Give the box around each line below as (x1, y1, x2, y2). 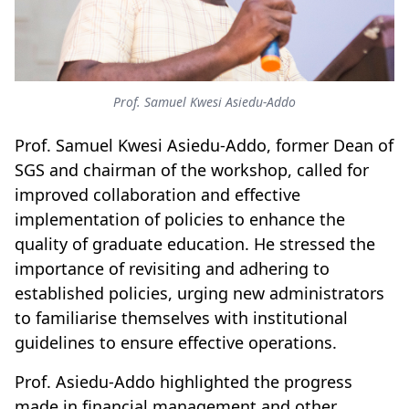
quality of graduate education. (15, 232, 249, 255)
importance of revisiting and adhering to (15, 257, 330, 279)
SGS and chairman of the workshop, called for (15, 158, 369, 181)
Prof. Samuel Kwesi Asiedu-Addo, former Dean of (15, 133, 393, 156)
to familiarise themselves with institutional (15, 306, 348, 329)
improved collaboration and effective (15, 183, 300, 205)
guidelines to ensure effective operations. (15, 330, 337, 353)
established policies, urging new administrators (15, 281, 384, 304)
